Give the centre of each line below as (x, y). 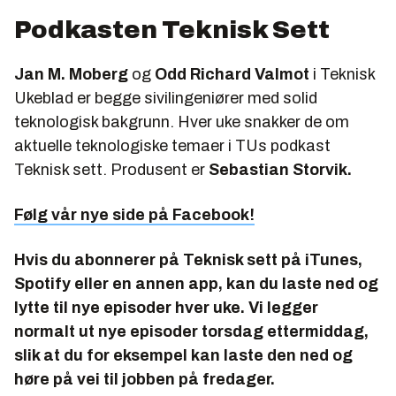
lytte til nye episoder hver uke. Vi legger (166, 307)
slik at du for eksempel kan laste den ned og (183, 355)
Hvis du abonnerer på (99, 259)
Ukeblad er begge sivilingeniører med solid (166, 98)
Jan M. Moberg (71, 74)
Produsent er (158, 169)
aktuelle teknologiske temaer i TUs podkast (172, 145)
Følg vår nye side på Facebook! (134, 214)
